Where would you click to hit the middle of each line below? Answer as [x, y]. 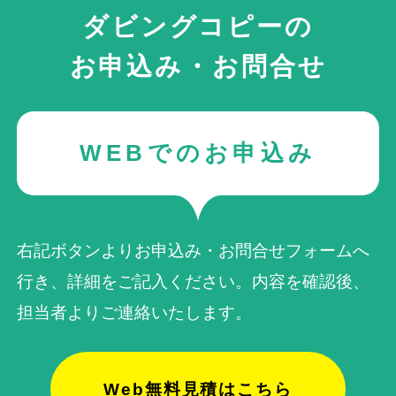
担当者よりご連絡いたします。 [135, 312]
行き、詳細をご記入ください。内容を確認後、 [194, 281]
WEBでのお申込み [198, 153]
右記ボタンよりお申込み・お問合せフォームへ [194, 250]
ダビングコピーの [198, 27]
